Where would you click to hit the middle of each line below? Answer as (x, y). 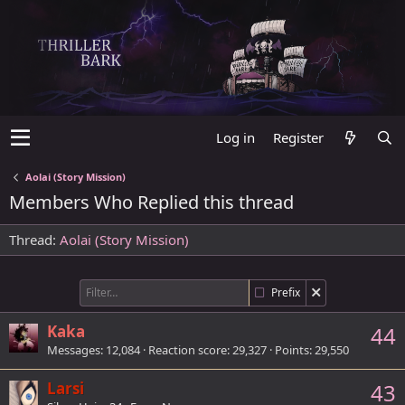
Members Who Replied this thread (151, 202)
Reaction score (188, 349)
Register (298, 137)
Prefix (285, 292)
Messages (74, 349)
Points (292, 349)
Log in (235, 137)
